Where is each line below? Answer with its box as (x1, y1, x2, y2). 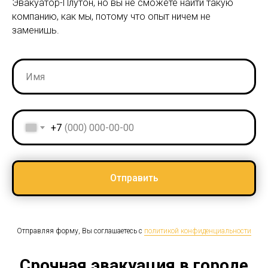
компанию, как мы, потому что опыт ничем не (12, 11, 211, 23)
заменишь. (12, 25, 59, 36)
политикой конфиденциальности (144, 226, 251, 235)
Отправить (109, 172, 159, 184)
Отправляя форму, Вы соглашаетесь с (17, 226, 144, 235)
